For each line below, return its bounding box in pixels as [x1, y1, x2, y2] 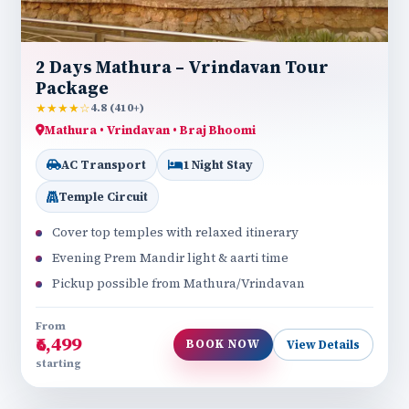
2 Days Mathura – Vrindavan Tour [36, 56, 329, 79]
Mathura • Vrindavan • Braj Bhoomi [45, 122, 256, 139]
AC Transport [61, 157, 146, 173]
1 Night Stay [183, 157, 253, 173]
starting [36, 356, 81, 372]
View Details [287, 337, 360, 353]
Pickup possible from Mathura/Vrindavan [52, 275, 305, 293]
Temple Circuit [58, 189, 148, 205]
